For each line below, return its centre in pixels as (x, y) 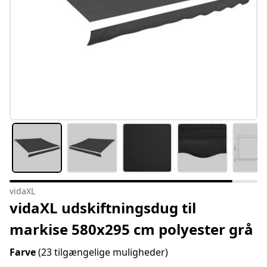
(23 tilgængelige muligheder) (103, 252)
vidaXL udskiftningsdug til (103, 208)
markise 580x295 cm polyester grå (131, 229)
